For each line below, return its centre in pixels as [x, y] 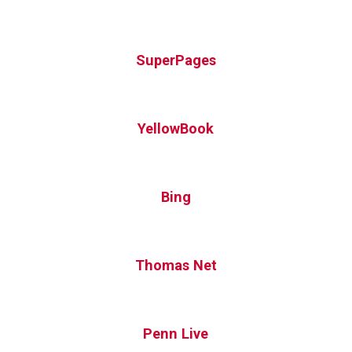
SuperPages [176, 60]
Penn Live [176, 333]
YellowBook [176, 128]
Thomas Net [176, 265]
